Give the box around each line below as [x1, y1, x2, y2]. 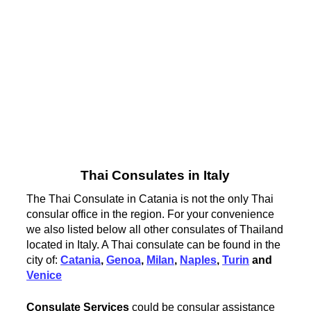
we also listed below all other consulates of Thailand [26, 223, 284, 235]
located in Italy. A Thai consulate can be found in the [26, 238, 281, 251]
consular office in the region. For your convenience [26, 208, 275, 220]
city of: [26, 253, 61, 266]
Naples [180, 253, 217, 266]
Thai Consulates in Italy [81, 168, 230, 183]
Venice [26, 269, 62, 281]
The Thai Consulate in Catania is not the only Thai [26, 192, 274, 205]
